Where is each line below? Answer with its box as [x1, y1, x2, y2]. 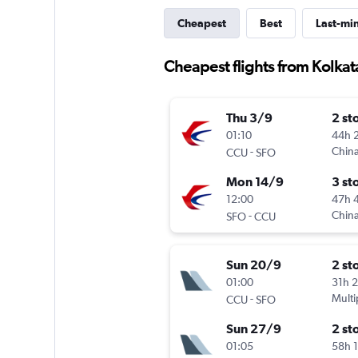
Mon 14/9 [225, 174, 284, 189]
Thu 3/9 [225, 110, 272, 125]
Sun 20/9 [225, 257, 281, 272]
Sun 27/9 [225, 321, 281, 336]
